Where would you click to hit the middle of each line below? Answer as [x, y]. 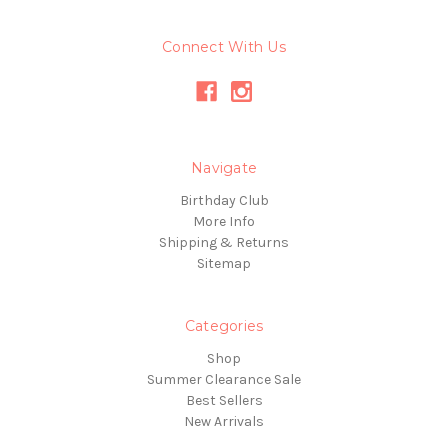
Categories [224, 325]
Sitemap [224, 263]
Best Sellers [224, 400]
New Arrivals [224, 421]
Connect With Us [224, 46]
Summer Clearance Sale [224, 379]
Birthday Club [224, 200]
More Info [224, 221]
